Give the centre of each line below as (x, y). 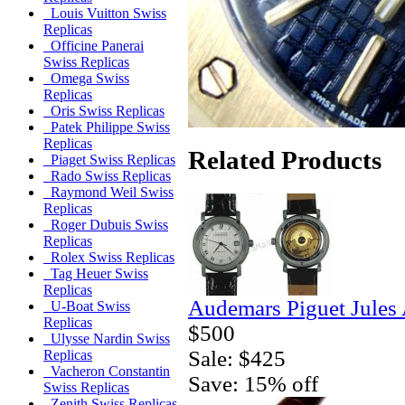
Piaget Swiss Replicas (109, 160)
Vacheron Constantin (107, 372)
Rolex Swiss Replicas (109, 258)
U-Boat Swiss (87, 306)
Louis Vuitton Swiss (105, 14)
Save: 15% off (253, 383)
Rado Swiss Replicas (107, 176)
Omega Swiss (86, 79)
